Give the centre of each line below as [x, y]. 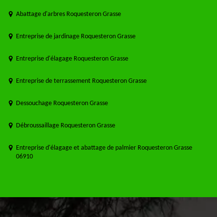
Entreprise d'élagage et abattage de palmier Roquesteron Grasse [104, 148]
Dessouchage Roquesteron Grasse [62, 104]
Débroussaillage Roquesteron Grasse [66, 126]
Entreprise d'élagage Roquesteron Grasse [72, 59]
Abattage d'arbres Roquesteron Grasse [69, 15]
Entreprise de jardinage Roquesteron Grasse [76, 37]
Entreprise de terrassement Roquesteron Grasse [81, 81]
